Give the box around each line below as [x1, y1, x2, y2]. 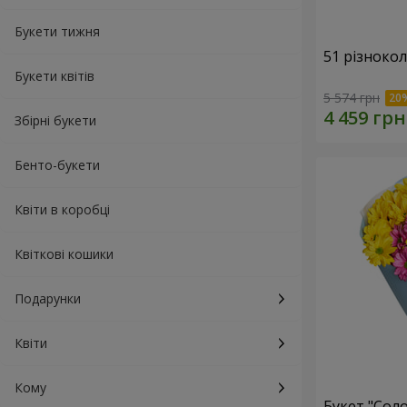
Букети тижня [15, 23, 100, 40]
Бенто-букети [15, 156, 100, 174]
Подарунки [15, 290, 81, 307]
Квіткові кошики [15, 245, 114, 263]
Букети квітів [15, 67, 94, 84]
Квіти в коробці [15, 201, 110, 218]
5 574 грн [323, 89, 380, 107]
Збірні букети [15, 112, 96, 129]
